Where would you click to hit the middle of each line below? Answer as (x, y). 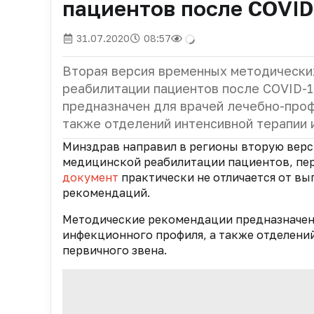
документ (90, 177)
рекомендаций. (106, 192)
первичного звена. (115, 250)
